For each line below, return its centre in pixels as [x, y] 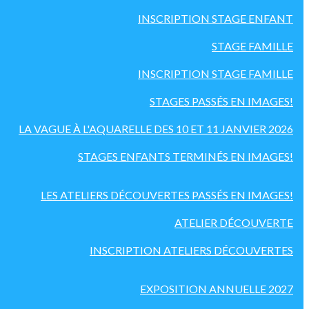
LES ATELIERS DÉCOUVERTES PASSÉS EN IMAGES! [167, 195]
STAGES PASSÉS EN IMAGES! [221, 101]
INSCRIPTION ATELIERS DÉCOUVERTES [191, 250]
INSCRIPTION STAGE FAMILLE [216, 73]
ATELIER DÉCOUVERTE [234, 222]
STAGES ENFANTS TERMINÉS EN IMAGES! [186, 156]
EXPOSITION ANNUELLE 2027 [217, 289]
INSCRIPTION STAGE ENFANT [216, 18]
